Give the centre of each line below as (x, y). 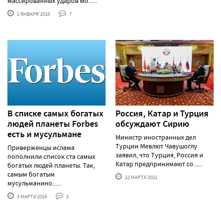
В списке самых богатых (55, 113)
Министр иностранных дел (156, 137)
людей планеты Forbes (53, 124)
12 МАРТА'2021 (141, 177)
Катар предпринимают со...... (159, 164)
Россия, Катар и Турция (162, 113)
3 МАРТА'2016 (31, 196)
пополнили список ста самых (51, 156)
